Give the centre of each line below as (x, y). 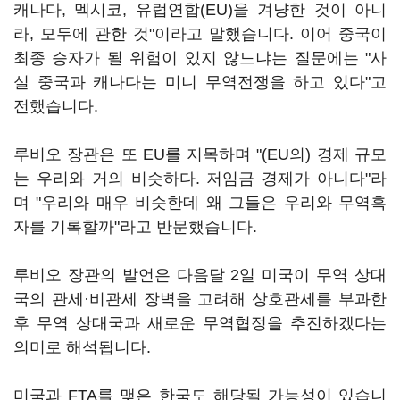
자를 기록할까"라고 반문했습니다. (135, 227)
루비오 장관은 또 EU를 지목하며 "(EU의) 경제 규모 (200, 154)
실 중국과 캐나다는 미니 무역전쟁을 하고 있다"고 (200, 82)
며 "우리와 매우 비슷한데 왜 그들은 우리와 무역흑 (200, 203)
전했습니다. (56, 106)
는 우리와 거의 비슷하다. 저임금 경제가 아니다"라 (200, 179)
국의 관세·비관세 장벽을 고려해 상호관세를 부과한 (200, 299)
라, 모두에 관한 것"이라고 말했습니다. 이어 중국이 (200, 34)
